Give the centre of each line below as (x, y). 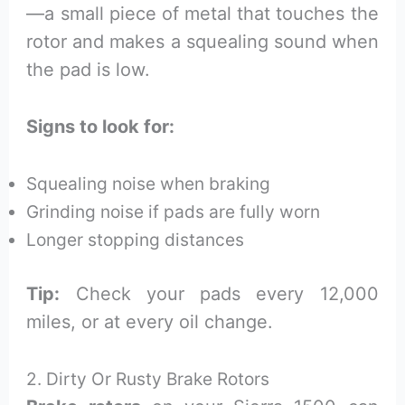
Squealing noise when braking (149, 184)
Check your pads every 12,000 (219, 294)
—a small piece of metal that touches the (202, 14)
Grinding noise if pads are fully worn (174, 212)
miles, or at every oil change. (150, 322)
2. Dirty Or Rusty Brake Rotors (148, 379)
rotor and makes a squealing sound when (202, 42)
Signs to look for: (101, 127)
